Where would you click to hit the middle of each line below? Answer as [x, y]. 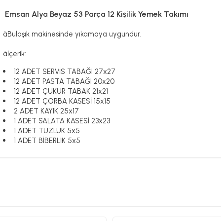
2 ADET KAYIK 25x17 [47, 111]
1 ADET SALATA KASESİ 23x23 [62, 121]
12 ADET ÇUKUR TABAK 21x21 [61, 92]
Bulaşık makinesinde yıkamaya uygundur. [75, 34]
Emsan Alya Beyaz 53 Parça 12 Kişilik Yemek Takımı [96, 14]
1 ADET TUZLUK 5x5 [47, 131]
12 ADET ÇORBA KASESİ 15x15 [62, 101]
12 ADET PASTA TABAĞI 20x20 [64, 82]
